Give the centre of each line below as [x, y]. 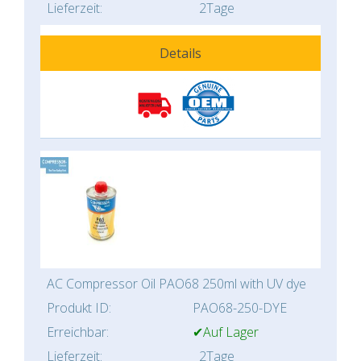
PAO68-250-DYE [240, 308]
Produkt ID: [79, 308]
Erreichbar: [78, 332]
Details [180, 54]
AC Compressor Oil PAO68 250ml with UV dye [176, 284]
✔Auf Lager [226, 332]
